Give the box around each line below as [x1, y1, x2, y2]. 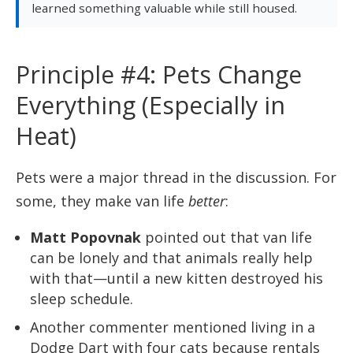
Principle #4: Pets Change [16, 58, 302, 91]
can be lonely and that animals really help [30, 247, 313, 267]
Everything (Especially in [16, 88, 285, 121]
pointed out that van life [141, 227, 312, 247]
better [188, 191, 225, 210]
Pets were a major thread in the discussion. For [16, 167, 336, 187]
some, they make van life [16, 191, 188, 210]
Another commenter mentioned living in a [30, 317, 315, 336]
